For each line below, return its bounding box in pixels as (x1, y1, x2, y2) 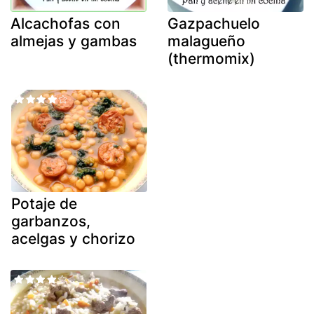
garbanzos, (11, 212, 90, 230)
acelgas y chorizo (11, 229, 135, 247)
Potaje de (11, 194, 77, 212)
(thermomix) (168, 50, 255, 68)
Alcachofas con (11, 15, 121, 33)
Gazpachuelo (168, 15, 260, 33)
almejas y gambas (11, 32, 137, 50)
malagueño (168, 32, 245, 50)
